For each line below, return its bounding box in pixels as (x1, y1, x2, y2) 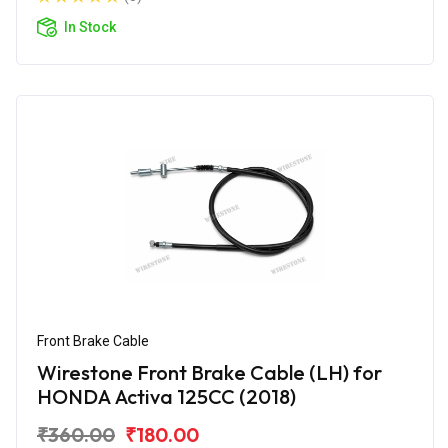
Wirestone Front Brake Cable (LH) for (37, 359, 382, 385)
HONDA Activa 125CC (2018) (37, 383, 296, 409)
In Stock (64, 18, 116, 35)
